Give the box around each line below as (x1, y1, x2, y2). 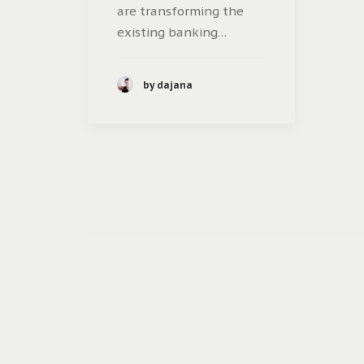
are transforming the (117, 3, 244, 19)
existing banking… (117, 24, 227, 41)
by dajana (143, 78, 193, 91)
